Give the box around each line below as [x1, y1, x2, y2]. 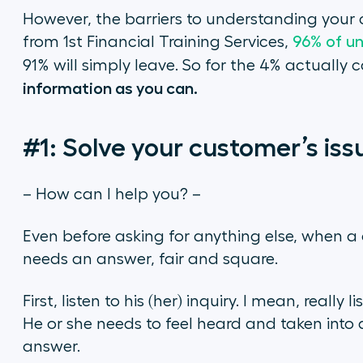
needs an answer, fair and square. [22, 251, 278, 267]
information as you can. [22, 80, 198, 96]
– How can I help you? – [22, 186, 201, 203]
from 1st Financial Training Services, [22, 34, 293, 50]
